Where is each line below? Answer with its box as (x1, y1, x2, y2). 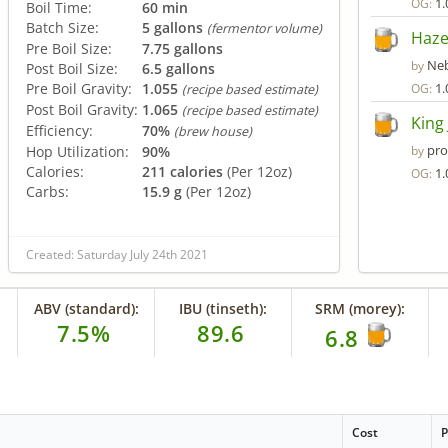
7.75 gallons (142, 38, 223, 58)
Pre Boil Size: (26, 38, 112, 58)
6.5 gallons (142, 58, 215, 78)
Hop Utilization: (26, 141, 129, 161)
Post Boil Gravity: (26, 99, 138, 119)
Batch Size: (26, 17, 99, 37)
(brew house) (174, 122, 252, 140)
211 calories (142, 161, 223, 181)
